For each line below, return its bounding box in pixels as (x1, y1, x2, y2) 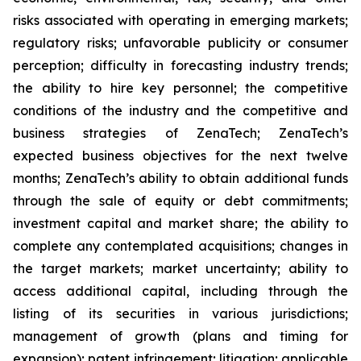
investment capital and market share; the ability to (13, 215, 348, 231)
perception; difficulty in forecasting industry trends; (13, 57, 348, 73)
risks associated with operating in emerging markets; (13, 12, 348, 28)
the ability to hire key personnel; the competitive (13, 80, 348, 96)
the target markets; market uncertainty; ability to (13, 260, 348, 276)
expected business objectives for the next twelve (13, 147, 348, 164)
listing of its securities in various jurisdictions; (13, 305, 348, 322)
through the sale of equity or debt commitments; (13, 193, 348, 209)
